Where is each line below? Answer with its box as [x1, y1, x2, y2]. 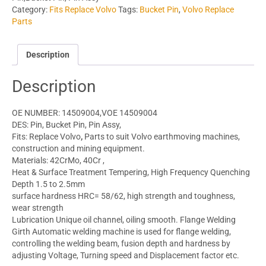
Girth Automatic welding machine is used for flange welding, [12, 227, 231, 237]
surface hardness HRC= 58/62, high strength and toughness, [12, 191, 235, 201]
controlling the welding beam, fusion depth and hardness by [12, 239, 230, 249]
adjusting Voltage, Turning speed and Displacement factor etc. [12, 251, 239, 261]
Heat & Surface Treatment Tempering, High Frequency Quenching [12, 167, 250, 178]
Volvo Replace [182, 4, 234, 14]
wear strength [12, 203, 64, 213]
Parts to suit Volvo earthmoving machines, [84, 132, 240, 142]
